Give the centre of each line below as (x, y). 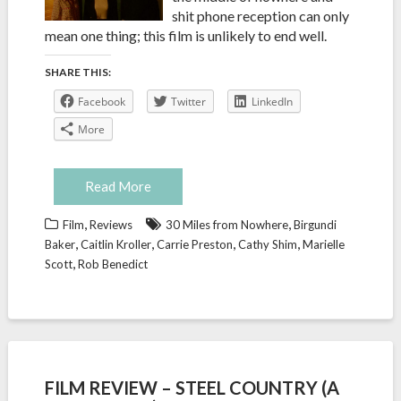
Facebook (101, 102)
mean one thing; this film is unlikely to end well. (185, 35)
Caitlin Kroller (115, 244)
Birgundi (315, 225)
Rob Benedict (112, 264)
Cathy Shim (267, 244)
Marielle (323, 244)
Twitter (188, 102)
